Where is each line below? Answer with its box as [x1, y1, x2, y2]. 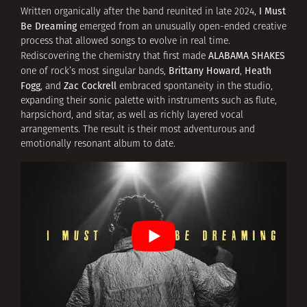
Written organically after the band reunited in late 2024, [21, 7, 259, 18]
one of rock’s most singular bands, [21, 66, 169, 77]
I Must [259, 5, 286, 18]
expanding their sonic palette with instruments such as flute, [21, 96, 277, 107]
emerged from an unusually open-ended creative [77, 22, 286, 33]
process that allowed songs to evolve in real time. [21, 36, 230, 47]
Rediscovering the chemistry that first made [21, 51, 208, 62]
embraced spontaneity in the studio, [116, 82, 273, 93]
